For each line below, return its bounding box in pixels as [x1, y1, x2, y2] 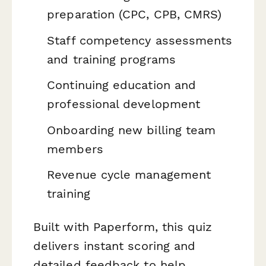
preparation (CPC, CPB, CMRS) [47, 7, 222, 21]
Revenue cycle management [47, 167, 211, 182]
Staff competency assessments [47, 33, 233, 47]
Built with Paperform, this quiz [33, 219, 213, 234]
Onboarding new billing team [47, 122, 216, 137]
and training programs [47, 52, 176, 66]
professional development [47, 97, 201, 112]
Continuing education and [47, 78, 197, 93]
